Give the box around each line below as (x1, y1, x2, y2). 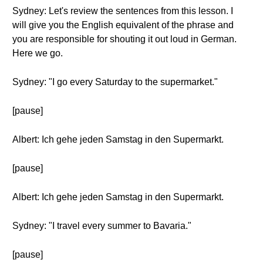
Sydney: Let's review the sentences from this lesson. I (12, 6, 233, 16)
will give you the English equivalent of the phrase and (12, 20, 234, 30)
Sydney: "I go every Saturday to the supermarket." (12, 77, 218, 87)
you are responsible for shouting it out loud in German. (12, 34, 237, 44)
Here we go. (12, 48, 63, 58)
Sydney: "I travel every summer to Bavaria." (12, 221, 191, 231)
